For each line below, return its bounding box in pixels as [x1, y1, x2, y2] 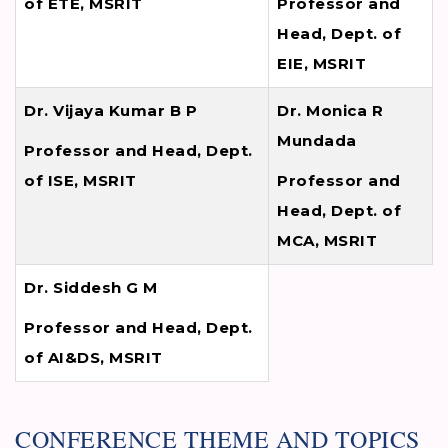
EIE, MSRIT [277, 54, 366, 74]
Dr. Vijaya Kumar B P [24, 101, 197, 121]
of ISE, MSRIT [24, 171, 137, 191]
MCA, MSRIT [277, 231, 377, 251]
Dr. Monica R [277, 101, 383, 121]
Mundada [277, 131, 357, 151]
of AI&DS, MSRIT [24, 348, 163, 368]
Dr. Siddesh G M [24, 278, 158, 298]
